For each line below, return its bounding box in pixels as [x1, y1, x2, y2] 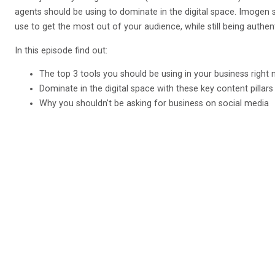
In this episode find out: [15, 45, 107, 56]
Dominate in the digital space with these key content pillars [39, 83, 273, 95]
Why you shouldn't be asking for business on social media [39, 98, 269, 109]
